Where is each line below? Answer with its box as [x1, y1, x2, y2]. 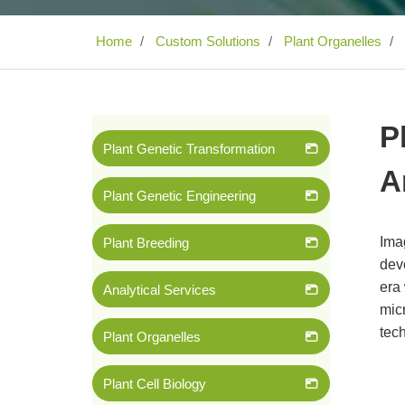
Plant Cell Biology [103, 376, 206, 391]
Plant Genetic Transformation [103, 141, 275, 156]
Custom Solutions [152, 33, 260, 49]
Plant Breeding [103, 235, 189, 250]
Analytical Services [103, 282, 216, 297]
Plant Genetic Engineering [103, 188, 256, 203]
